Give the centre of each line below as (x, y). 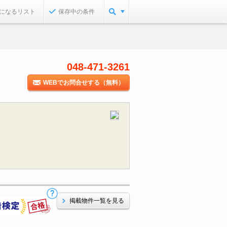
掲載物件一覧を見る (97, 201)
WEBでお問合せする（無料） (84, 83)
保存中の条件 (77, 12)
